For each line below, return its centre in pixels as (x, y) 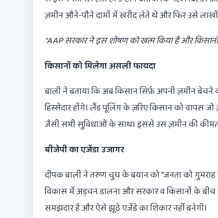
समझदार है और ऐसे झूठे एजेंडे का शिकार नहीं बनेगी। (126, 208)
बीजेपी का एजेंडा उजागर (84, 150)
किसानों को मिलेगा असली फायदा (100, 66)
